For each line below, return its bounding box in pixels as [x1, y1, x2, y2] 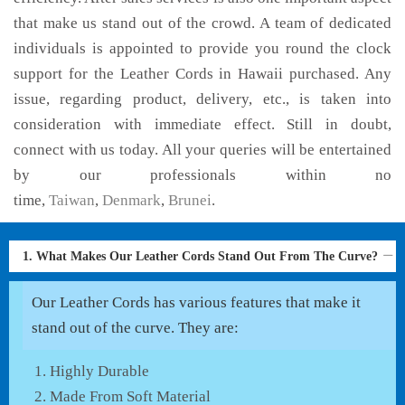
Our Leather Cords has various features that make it [32, 294, 361, 312]
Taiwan [49, 192, 95, 210]
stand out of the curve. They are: [32, 319, 239, 337]
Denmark [102, 192, 161, 210]
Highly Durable [50, 363, 149, 381]
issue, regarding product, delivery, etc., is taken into [14, 90, 391, 108]
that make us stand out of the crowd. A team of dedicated [14, 14, 391, 33]
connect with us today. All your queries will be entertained [14, 141, 391, 159]
